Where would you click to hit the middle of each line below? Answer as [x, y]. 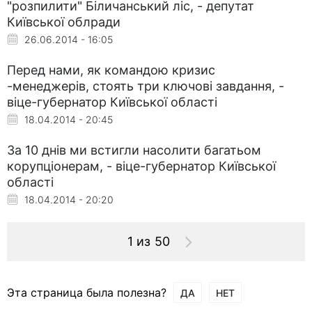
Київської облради [64, 22]
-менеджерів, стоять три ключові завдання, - [146, 86]
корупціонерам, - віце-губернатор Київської [141, 166]
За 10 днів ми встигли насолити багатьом [134, 150]
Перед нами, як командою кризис [111, 70]
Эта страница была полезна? [87, 292]
